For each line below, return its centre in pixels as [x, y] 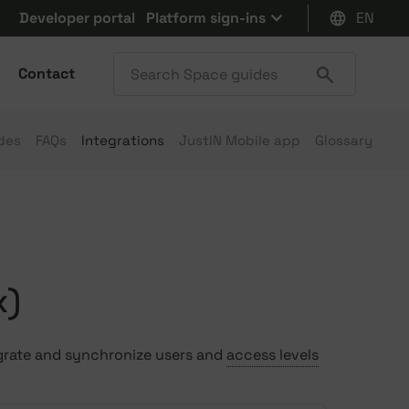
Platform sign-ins [206, 18]
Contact [47, 73]
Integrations [123, 140]
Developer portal [77, 18]
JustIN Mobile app [240, 140]
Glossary [344, 140]
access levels [273, 355]
